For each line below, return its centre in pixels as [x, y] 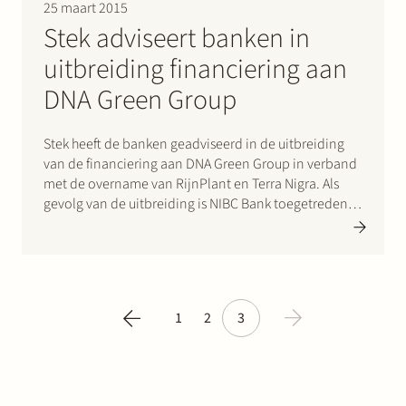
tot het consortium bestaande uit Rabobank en [182, 224]
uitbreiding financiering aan [195, 70]
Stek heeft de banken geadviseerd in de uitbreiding [194, 145]
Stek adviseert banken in [177, 39]
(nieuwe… [74, 264]
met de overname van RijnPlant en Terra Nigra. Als [191, 184]
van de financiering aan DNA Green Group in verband [200, 164]
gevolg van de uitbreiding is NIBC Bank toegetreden [196, 204]
